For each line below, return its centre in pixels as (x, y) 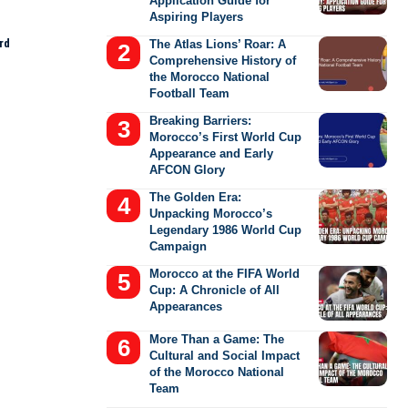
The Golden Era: (196, 197)
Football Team (190, 93)
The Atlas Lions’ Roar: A (218, 44)
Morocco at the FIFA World (225, 273)
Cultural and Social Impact (225, 355)
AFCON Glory (188, 169)
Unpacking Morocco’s (211, 213)
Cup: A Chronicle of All (215, 290)
